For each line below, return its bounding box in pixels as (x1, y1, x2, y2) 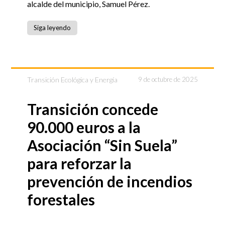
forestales (27, 190, 95, 208)
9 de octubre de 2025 (138, 75, 198, 83)
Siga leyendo (34, 24, 71, 32)
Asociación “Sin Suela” (27, 136, 178, 154)
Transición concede (27, 99, 159, 118)
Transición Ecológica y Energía (27, 75, 118, 84)
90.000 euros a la (27, 118, 141, 136)
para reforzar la (27, 154, 132, 172)
